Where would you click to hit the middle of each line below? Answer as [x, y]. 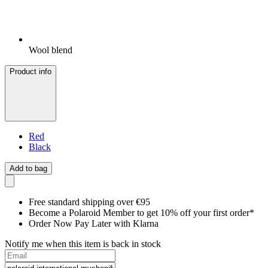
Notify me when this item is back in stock [83, 244]
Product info [31, 72]
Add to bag [28, 169]
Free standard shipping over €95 [89, 202]
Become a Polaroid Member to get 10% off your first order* [141, 213]
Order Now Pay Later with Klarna [94, 224]
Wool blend [51, 50]
